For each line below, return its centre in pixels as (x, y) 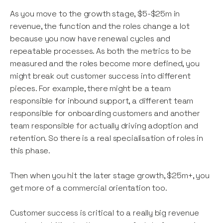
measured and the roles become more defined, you (105, 64)
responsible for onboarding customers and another (105, 113)
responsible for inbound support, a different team (102, 101)
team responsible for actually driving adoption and (104, 126)
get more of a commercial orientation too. (89, 188)
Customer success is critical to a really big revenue (105, 213)
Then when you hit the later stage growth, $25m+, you (110, 176)
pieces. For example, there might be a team (90, 89)
